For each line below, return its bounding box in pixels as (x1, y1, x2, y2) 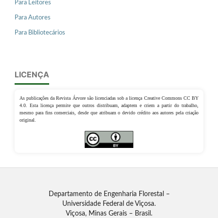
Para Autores (15, 14, 51, 21)
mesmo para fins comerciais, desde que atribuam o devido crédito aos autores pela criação (19, 109, 199, 115)
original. (19, 117, 36, 123)
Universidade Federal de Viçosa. (62, 200, 156, 207)
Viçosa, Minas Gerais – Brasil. (66, 210, 152, 217)
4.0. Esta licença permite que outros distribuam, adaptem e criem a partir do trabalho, (19, 102, 199, 108)
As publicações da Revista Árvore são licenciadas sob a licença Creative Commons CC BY (19, 95, 199, 101)
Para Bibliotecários (15, 29, 65, 36)
